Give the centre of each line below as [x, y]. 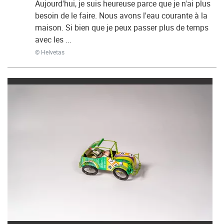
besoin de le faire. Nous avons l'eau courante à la [121, 15]
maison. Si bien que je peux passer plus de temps [122, 27]
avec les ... [53, 39]
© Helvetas [50, 52]
